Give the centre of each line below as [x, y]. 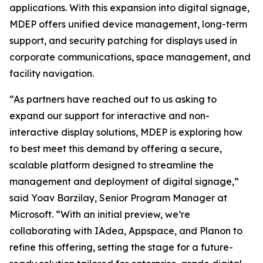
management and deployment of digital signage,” [124, 182]
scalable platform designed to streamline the [112, 165]
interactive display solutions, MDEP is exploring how [126, 132]
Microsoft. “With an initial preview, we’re [100, 215]
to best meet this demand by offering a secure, [116, 149]
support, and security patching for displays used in [123, 41]
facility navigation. [52, 74]
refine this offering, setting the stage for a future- [121, 247]
